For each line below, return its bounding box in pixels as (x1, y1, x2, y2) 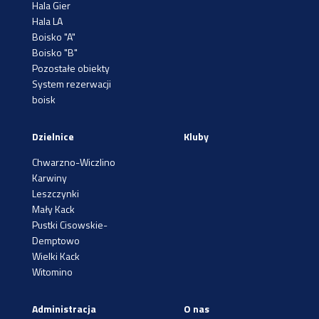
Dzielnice (32, 128, 74, 144)
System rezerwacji (32, 75, 111, 91)
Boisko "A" (32, 28, 75, 44)
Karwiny (32, 169, 67, 185)
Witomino (32, 263, 73, 279)
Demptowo (32, 232, 80, 248)
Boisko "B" (32, 44, 78, 60)
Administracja (32, 300, 96, 316)
